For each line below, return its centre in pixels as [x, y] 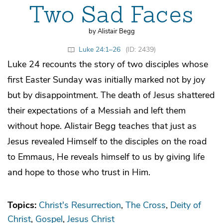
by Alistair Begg [111, 31]
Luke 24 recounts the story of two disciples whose [108, 64]
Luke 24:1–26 [99, 49]
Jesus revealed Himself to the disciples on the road [107, 141]
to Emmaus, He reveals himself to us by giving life [106, 157]
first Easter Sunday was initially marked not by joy [106, 79]
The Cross [146, 205]
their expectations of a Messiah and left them [97, 110]
